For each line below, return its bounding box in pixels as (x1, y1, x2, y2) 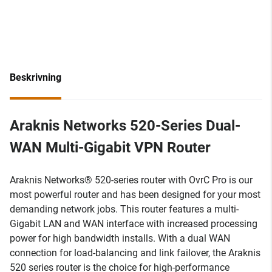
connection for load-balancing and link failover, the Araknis (10, 247, 260, 259)
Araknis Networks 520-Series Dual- (10, 117, 240, 134)
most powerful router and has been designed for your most (10, 189, 260, 200)
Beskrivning (10, 72, 61, 83)
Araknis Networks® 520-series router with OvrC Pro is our (10, 174, 253, 186)
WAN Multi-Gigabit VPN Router (10, 139, 211, 156)
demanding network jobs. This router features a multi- (10, 203, 239, 215)
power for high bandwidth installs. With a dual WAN (10, 233, 230, 244)
